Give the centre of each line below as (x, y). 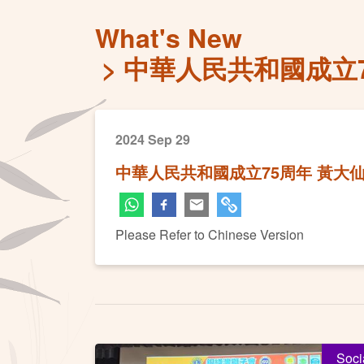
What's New (169, 37)
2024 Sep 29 (153, 139)
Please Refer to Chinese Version (210, 234)
